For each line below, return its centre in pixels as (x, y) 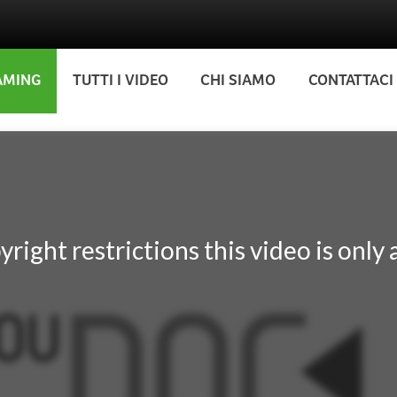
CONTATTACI (350, 81)
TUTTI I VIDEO (120, 81)
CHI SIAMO (238, 81)
